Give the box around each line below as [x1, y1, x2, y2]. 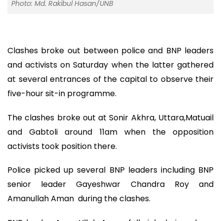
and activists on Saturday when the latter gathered [7, 59, 214, 71]
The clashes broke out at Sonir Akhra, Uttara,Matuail [7, 111, 214, 123]
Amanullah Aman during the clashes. [7, 193, 150, 205]
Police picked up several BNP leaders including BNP [7, 164, 214, 176]
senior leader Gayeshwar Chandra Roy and [7, 179, 214, 190]
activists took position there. [7, 140, 119, 152]
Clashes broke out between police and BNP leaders [7, 45, 214, 57]
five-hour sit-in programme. [7, 88, 116, 100]
